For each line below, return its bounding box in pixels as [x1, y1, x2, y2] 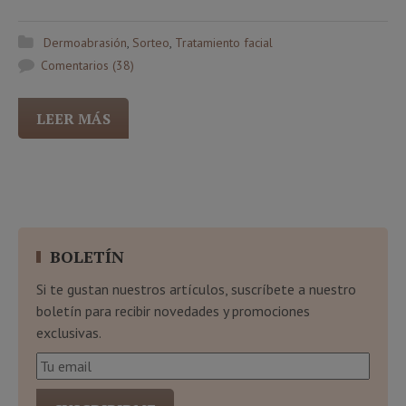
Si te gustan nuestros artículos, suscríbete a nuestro [36, 280, 356, 299]
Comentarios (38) [41, 57, 134, 74]
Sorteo [132, 34, 169, 52]
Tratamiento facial [175, 34, 273, 52]
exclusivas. [36, 324, 101, 343]
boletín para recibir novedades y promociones [36, 302, 310, 321]
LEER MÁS [36, 109, 111, 130]
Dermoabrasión [43, 34, 127, 52]
